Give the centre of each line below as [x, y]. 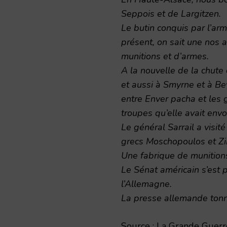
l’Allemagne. [146, 184]
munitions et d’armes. [165, 56]
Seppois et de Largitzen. [171, 13]
